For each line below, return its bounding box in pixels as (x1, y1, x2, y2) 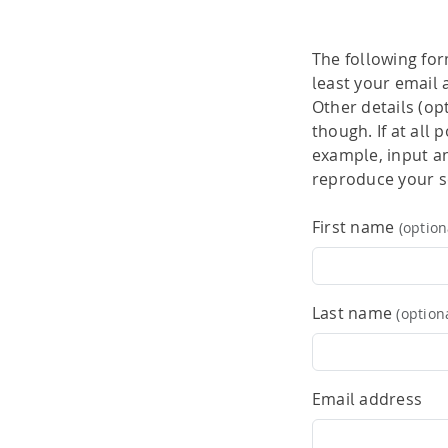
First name (312, 216, 399, 238)
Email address (312, 388, 423, 410)
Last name (312, 302, 397, 324)
